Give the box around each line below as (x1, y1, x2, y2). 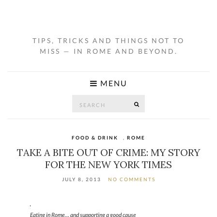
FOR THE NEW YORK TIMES (45, 158, 172, 170)
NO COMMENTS (108, 176, 155, 182)
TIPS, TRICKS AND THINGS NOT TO (32, 36, 185, 45)
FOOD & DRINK (72, 135, 118, 140)
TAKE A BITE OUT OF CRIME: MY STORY (17, 146, 200, 158)
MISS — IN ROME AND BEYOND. (39, 47, 178, 55)
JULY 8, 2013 (62, 176, 101, 182)
